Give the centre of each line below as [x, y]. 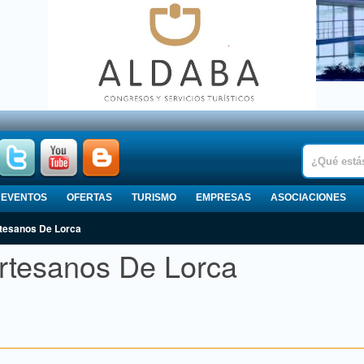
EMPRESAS [223, 198]
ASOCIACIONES [308, 198]
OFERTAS [89, 198]
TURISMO [154, 198]
